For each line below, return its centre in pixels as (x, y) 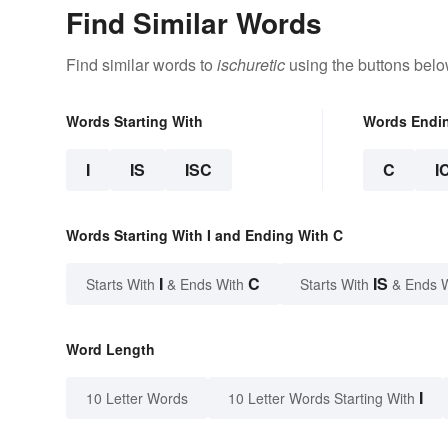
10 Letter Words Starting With (321, 397)
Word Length (110, 348)
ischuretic (251, 64)
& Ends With (205, 283)
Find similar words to (141, 64)
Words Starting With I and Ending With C (204, 234)
